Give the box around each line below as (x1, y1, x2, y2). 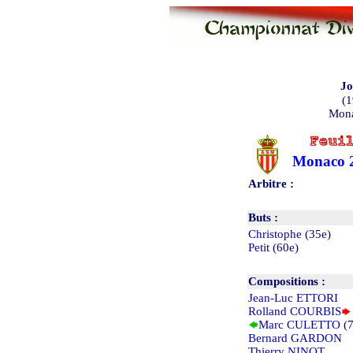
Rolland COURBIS (248, 304, 341, 318)
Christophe (248, 227, 302, 240)
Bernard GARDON (248, 331, 342, 344)
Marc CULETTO (258, 318, 340, 331)
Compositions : (248, 274, 325, 288)
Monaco (292, 152, 345, 169)
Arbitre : (248, 176, 294, 190)
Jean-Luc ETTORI (248, 291, 338, 304)
